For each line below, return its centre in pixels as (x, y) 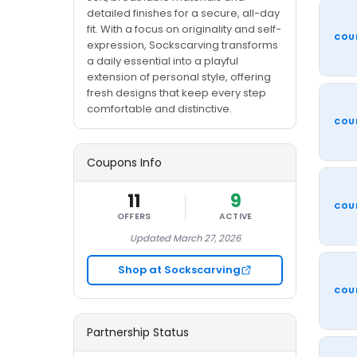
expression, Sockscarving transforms (182, 45)
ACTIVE (235, 216)
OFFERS (134, 216)
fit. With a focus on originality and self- (184, 29)
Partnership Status (138, 332)
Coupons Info (124, 163)
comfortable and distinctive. (159, 109)
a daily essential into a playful (163, 61)
